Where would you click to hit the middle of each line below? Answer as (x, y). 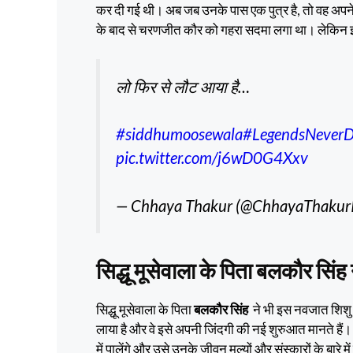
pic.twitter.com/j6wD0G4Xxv (212, 158)
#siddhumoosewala (179, 134)
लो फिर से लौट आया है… (183, 87)
